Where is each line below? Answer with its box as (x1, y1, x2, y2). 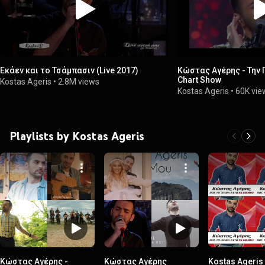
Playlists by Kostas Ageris (9, 128, 144, 143)
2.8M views (58, 76, 99, 86)
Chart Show (177, 75, 222, 85)
